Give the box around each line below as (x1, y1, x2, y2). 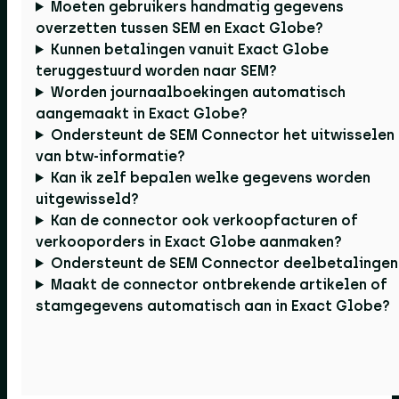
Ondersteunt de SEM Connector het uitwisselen (50, 126, 395, 143)
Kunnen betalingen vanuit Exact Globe (50, 40, 329, 58)
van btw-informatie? (36, 147, 185, 165)
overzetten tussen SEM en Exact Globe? (36, 19, 323, 37)
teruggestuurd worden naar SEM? (36, 61, 277, 79)
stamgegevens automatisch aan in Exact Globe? (36, 297, 390, 314)
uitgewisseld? (36, 190, 139, 208)
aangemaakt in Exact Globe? (36, 104, 248, 122)
